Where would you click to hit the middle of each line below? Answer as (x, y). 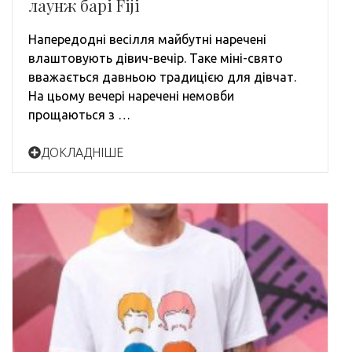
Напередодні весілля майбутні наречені (147, 39)
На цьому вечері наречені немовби (131, 95)
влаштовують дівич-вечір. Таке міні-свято (156, 58)
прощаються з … (79, 114)
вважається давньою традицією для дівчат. (162, 77)
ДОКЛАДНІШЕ (82, 152)
